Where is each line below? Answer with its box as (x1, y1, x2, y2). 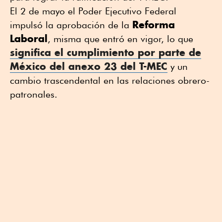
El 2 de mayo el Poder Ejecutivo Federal (10, 5, 176, 17)
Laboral (10, 32, 48, 45)
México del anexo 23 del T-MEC (10, 60, 167, 73)
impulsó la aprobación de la (10, 19, 132, 31)
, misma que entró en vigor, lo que (48, 33, 193, 45)
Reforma (132, 18, 175, 31)
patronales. (10, 89, 57, 100)
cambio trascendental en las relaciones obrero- (10, 75, 210, 86)
